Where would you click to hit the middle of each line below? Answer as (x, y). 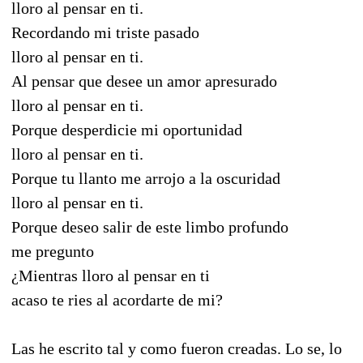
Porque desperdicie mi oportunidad (127, 129)
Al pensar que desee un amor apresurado (144, 81)
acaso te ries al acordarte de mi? (117, 299)
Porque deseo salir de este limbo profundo (150, 226)
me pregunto (53, 251)
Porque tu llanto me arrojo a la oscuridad (146, 178)
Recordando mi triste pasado (105, 32)
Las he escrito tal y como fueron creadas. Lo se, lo (177, 348)
